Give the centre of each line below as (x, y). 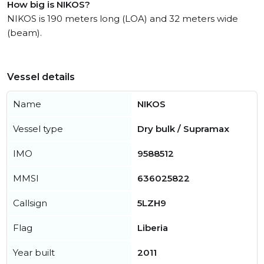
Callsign (30, 203)
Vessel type (38, 129)
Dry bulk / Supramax (183, 129)
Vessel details (41, 77)
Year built (34, 253)
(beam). (24, 33)
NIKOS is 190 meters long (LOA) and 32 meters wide (123, 19)
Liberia (153, 228)
